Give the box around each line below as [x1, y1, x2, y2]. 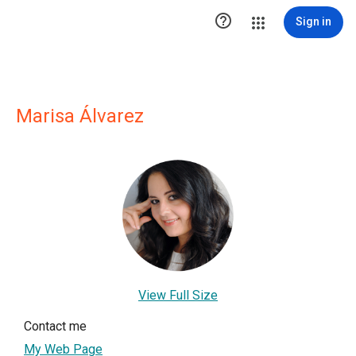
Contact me [24, 318, 87, 334]
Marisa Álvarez [16, 105, 144, 127]
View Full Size [138, 287, 218, 303]
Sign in [296, 15, 331, 28]
